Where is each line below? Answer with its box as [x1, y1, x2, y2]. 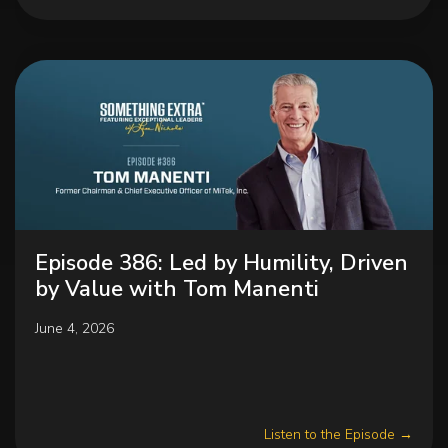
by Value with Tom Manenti [35, 274, 319, 304]
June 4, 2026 [35, 319, 114, 338]
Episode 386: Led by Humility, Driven [35, 248, 408, 278]
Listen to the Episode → [264, 425, 413, 444]
